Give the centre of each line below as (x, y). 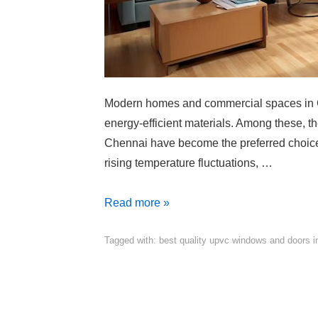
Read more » (137, 202)
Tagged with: (132, 240)
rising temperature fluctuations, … (188, 163)
